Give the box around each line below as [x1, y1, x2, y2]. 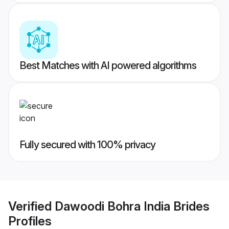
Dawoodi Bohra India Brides [55, 198, 210, 214]
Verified [8, 198, 55, 214]
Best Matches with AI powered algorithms [19, 59, 196, 72]
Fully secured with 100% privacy [19, 139, 155, 151]
